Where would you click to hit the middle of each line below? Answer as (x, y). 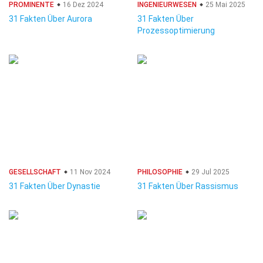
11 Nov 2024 (89, 172)
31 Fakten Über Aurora (50, 19)
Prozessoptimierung (176, 31)
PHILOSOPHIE (160, 172)
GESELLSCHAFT (35, 172)
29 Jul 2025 (210, 172)
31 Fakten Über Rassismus (188, 186)
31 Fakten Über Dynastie (55, 186)
